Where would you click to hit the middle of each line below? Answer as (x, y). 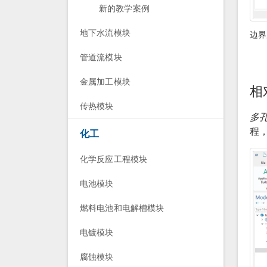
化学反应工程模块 (114, 159)
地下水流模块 (105, 32)
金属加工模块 (105, 81)
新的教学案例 (124, 8)
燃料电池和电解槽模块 (122, 208)
